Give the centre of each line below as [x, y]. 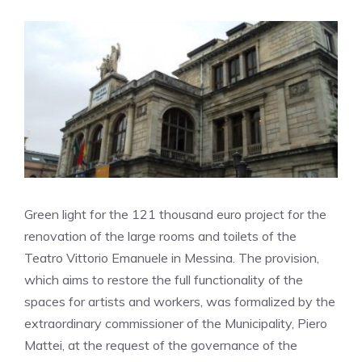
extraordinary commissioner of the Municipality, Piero [176, 323]
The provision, [279, 258]
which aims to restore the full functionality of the [164, 280]
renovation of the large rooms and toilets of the [160, 236]
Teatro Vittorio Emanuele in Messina [128, 258]
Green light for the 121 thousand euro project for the [175, 214]
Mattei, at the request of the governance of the [161, 345]
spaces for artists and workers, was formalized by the [180, 301]
